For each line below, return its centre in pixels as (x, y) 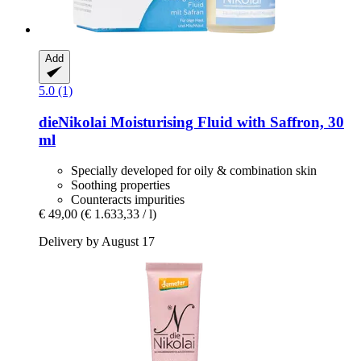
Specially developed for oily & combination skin (194, 171)
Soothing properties (120, 185)
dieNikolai (73, 122)
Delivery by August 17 (97, 242)
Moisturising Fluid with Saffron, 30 (225, 122)
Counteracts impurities (128, 200)
